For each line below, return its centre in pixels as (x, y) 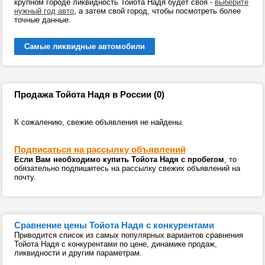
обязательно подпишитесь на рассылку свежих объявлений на (127, 168)
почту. (25, 177)
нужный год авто (44, 11)
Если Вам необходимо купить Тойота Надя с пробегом (119, 159)
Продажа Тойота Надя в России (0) (89, 94)
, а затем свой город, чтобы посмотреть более (157, 11)
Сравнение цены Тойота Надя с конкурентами (114, 225)
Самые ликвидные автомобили (85, 46)
